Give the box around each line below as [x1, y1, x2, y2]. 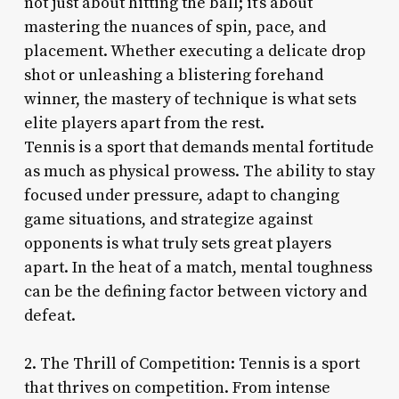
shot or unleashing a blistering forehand [23, 64, 323, 85]
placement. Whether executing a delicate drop [23, 40, 366, 61]
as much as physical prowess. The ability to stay [23, 160, 375, 182]
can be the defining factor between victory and [23, 281, 367, 302]
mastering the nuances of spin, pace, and [23, 16, 326, 37]
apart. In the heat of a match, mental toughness [23, 256, 372, 278]
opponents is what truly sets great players [23, 232, 331, 254]
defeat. [23, 305, 76, 326]
